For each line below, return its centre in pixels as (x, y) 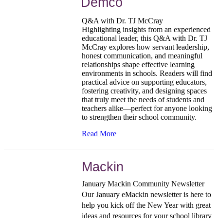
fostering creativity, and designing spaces (144, 91)
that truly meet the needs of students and (143, 99)
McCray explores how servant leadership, (145, 47)
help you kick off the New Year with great (146, 205)
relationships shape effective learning (138, 64)
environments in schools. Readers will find (147, 73)
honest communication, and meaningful (142, 55)
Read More (99, 133)
